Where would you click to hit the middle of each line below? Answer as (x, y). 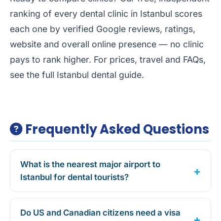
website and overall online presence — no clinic (107, 44)
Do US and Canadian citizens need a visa (100, 213)
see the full (33, 75)
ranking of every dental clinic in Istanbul (91, 14)
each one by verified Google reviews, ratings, (103, 29)
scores (187, 14)
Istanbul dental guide (99, 75)
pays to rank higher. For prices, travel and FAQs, (108, 60)
